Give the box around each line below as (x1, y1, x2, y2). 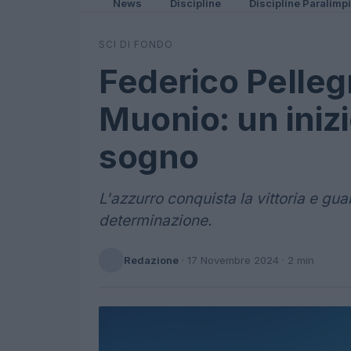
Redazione (124, 253, 179, 266)
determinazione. (99, 212, 212, 230)
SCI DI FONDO (99, 38, 173, 50)
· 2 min (279, 253, 314, 266)
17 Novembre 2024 (187, 253, 279, 266)
